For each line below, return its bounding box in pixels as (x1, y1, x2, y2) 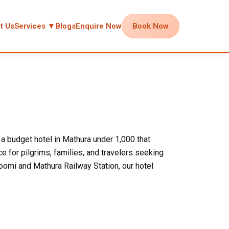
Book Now (132, 21, 169, 31)
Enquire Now (76, 21, 122, 31)
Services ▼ (14, 21, 55, 31)
